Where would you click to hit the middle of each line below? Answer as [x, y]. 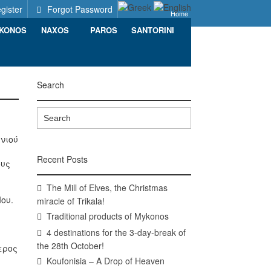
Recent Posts [62, 159]
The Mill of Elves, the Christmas [107, 188]
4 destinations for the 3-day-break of [116, 232]
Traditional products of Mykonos [108, 216]
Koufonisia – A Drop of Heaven [106, 261]
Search [51, 85]
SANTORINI [153, 30]
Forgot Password [79, 9]
